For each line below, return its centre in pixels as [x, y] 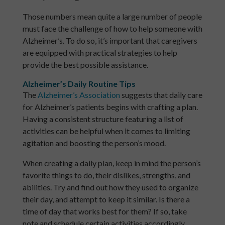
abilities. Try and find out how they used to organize [110, 187]
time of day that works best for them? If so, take [104, 211]
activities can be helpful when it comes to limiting [106, 131]
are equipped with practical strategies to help [100, 53]
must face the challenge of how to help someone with [112, 29]
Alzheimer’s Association [79, 95]
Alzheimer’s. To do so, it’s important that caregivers [110, 41]
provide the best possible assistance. [85, 65]
